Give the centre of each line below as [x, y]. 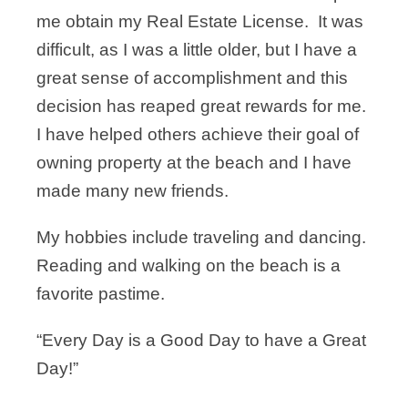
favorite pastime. [101, 294]
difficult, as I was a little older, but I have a [197, 50]
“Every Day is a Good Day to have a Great [201, 340]
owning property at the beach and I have [194, 163]
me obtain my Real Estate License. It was [200, 21]
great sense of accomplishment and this [192, 78]
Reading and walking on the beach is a [189, 265]
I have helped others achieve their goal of [198, 134]
